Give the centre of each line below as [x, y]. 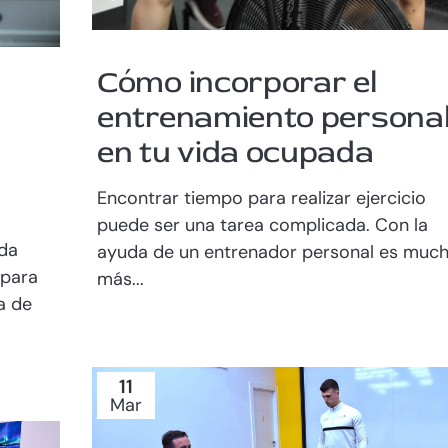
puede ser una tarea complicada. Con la [262, 224]
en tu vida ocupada [235, 152]
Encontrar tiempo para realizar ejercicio [261, 197]
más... [120, 278]
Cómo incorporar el [237, 82]
